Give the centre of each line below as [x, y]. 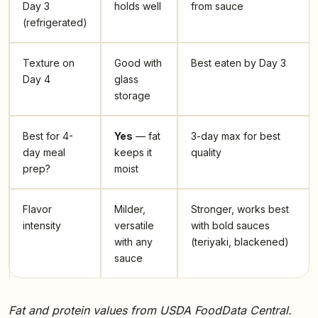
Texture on [49, 63]
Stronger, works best [240, 209]
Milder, [130, 209]
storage [132, 96]
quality [206, 153]
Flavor [37, 209]
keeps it [133, 153]
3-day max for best [236, 136]
